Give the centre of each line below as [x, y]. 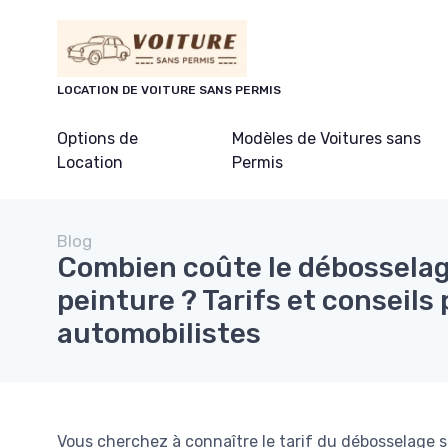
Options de [97, 139]
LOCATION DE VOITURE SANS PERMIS [169, 90]
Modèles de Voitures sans [326, 139]
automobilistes [159, 334]
